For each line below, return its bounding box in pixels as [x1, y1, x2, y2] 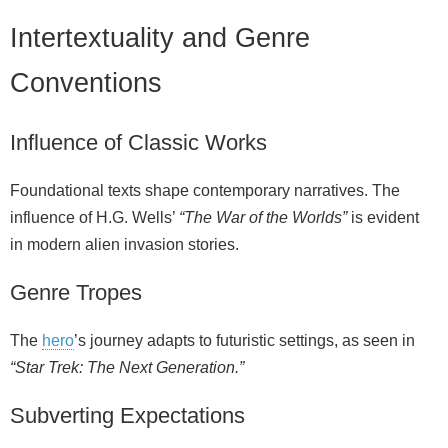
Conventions [10, 67, 162, 99]
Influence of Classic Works [10, 129, 267, 155]
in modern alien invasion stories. [10, 235, 239, 253]
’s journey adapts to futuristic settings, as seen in [74, 331, 415, 349]
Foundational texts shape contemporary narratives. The [10, 181, 400, 199]
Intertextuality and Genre [10, 22, 310, 54]
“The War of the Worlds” [179, 208, 347, 226]
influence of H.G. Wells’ [10, 208, 179, 226]
